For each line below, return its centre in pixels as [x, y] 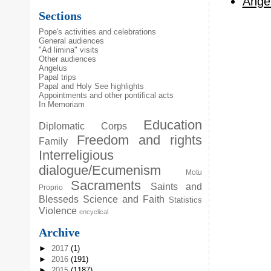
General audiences [72, 41]
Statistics [186, 200]
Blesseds [59, 199]
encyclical [94, 211]
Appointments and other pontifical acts [106, 95]
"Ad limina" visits [69, 50]
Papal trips [58, 77]
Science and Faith [124, 199]
